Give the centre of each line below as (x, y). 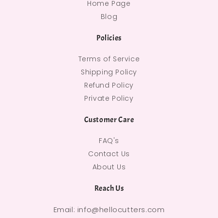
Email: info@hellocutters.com (109, 210)
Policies (109, 38)
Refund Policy (109, 85)
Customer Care (109, 120)
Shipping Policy (109, 72)
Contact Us (109, 154)
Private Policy (109, 99)
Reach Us (109, 189)
